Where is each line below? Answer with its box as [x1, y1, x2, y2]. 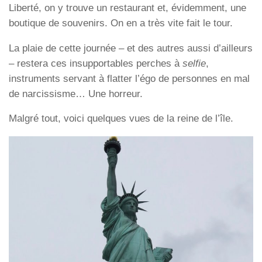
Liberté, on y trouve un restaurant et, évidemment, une [9, 2, 246, 13]
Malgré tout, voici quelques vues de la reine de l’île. [9, 113, 233, 125]
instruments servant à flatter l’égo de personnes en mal [9, 73, 250, 84]
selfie [182, 57, 206, 69]
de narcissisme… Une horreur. [9, 88, 143, 99]
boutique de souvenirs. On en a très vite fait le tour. [9, 17, 233, 29]
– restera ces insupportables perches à [9, 57, 182, 69]
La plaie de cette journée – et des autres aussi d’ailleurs [9, 42, 253, 54]
